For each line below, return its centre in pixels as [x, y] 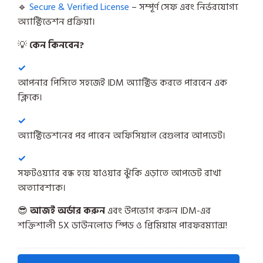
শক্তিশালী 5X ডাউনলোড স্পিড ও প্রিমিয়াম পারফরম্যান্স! [122, 226]
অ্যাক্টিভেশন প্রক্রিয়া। [56, 22]
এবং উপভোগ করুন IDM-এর [158, 211]
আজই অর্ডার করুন [68, 211]
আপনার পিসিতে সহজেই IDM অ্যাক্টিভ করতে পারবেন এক [122, 83]
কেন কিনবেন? [57, 45]
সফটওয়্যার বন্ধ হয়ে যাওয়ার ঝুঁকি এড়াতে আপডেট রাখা [119, 173]
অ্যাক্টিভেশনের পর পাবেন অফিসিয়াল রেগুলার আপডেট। [122, 135]
